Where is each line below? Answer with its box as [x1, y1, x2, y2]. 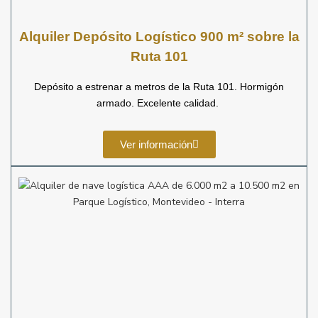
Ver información [119, 138, 192, 150]
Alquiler [18, 29, 70, 44]
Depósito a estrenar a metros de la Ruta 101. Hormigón [34, 81, 284, 92]
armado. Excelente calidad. [97, 97, 221, 109]
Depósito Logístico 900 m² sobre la [72, 29, 300, 44]
